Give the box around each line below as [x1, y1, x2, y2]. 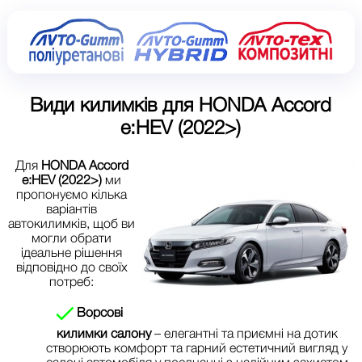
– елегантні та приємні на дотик [150, 325, 338, 340]
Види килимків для [30, 92, 200, 116]
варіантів [46, 200, 98, 216]
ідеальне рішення [21, 244, 123, 259]
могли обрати [32, 229, 112, 245]
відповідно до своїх [15, 259, 128, 274]
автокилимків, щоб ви [8, 215, 136, 230]
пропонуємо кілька [16, 186, 128, 201]
